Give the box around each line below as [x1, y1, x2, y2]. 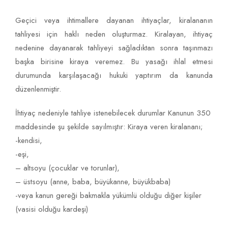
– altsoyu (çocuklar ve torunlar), [15, 162, 120, 174]
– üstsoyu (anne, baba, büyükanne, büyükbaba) [15, 176, 170, 188]
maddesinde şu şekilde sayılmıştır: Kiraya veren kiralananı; [15, 121, 203, 133]
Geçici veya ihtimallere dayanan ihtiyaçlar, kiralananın [15, 15, 213, 26]
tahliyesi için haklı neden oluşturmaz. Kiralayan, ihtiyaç [15, 28, 213, 40]
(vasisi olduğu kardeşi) [15, 204, 88, 215]
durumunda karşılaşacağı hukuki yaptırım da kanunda [15, 70, 213, 81]
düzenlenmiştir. [15, 83, 61, 95]
